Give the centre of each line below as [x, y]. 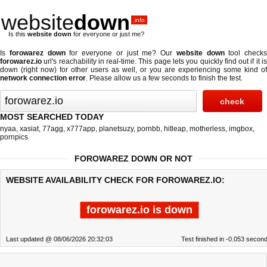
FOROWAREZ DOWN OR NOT [133, 159]
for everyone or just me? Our [121, 53]
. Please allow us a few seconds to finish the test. [164, 78]
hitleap [175, 129]
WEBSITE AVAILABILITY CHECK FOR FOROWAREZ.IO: [115, 180]
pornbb [149, 129]
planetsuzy [116, 129]
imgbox [241, 129]
